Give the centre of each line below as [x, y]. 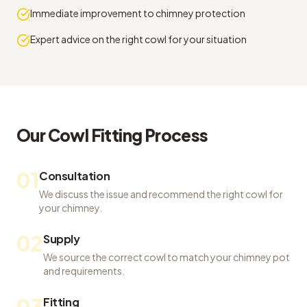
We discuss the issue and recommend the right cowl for [161, 194]
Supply [62, 239]
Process [175, 135]
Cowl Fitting [95, 135]
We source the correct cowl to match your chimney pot [167, 257]
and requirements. [84, 271]
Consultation [75, 176]
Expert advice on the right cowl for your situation [138, 39]
